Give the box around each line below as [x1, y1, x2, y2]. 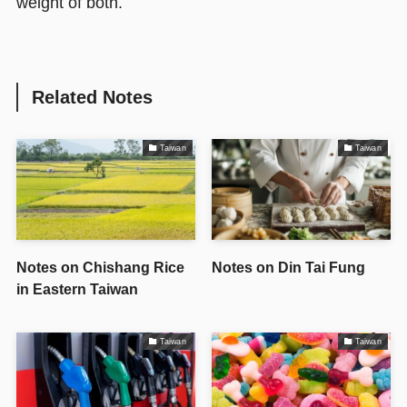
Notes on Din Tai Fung [211, 258, 365, 275]
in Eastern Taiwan [15, 280, 138, 297]
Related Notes [32, 86, 154, 107]
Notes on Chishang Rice [15, 258, 184, 275]
